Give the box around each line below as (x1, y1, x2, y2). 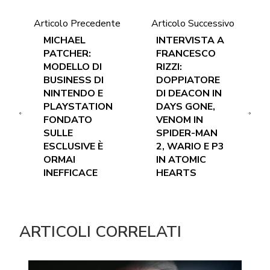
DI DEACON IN (156, 87, 222, 101)
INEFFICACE (43, 166, 98, 180)
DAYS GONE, (156, 100, 216, 114)
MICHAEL (43, 34, 86, 48)
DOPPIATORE (156, 74, 221, 87)
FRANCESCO (156, 47, 216, 61)
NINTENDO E (43, 87, 104, 101)
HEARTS (156, 166, 197, 180)
